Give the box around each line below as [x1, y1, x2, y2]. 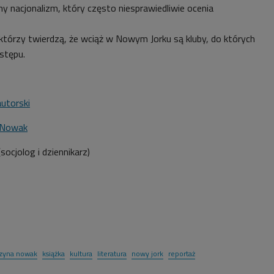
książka [42, 247, 65, 259]
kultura [70, 247, 92, 259]
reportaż [168, 247, 195, 259]
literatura [97, 247, 127, 259]
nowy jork [131, 247, 163, 259]
